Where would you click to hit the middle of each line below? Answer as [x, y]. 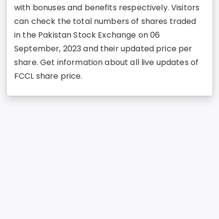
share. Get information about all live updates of [107, 63]
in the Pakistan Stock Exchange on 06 [87, 35]
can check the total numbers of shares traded [105, 22]
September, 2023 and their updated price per [103, 49]
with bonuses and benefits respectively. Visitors [107, 8]
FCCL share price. [48, 76]
